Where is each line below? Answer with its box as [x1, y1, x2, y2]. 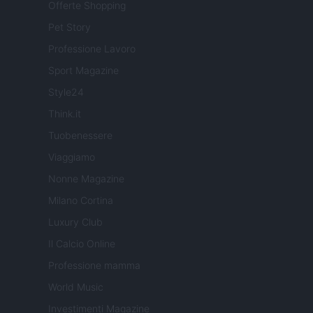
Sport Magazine [48, 64, 119, 77]
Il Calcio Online [48, 238, 115, 250]
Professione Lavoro [48, 43, 136, 55]
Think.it [48, 108, 81, 120]
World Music [48, 281, 103, 293]
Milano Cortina [48, 194, 113, 207]
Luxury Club [48, 216, 103, 228]
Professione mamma [48, 259, 140, 272]
